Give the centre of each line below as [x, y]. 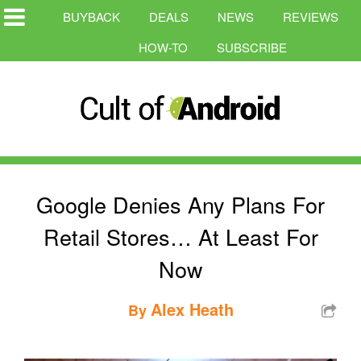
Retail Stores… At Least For [180, 236]
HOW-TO [163, 47]
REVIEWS [311, 17]
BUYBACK [91, 17]
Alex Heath [192, 309]
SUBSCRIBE [252, 47]
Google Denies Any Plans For [180, 204]
